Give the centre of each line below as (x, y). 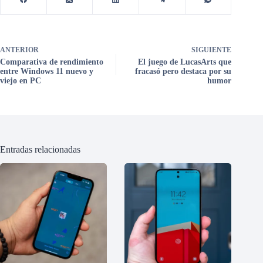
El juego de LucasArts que (185, 62)
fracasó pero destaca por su (183, 71)
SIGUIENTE (212, 50)
